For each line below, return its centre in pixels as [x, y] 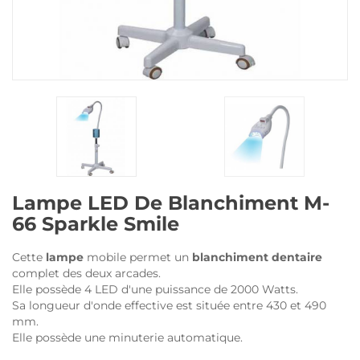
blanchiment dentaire [257, 257]
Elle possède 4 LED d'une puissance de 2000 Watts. [155, 289]
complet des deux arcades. [86, 273]
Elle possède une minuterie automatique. [127, 337]
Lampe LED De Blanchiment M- [171, 203]
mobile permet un [138, 257]
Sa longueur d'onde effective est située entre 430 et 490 [169, 305]
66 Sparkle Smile [96, 224]
